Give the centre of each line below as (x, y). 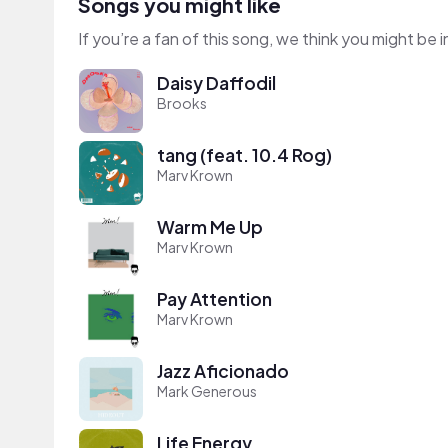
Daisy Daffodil (216, 83)
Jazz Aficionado (223, 371)
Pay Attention (214, 299)
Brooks (182, 103)
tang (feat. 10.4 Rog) (244, 155)
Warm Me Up (210, 227)
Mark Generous (207, 391)
